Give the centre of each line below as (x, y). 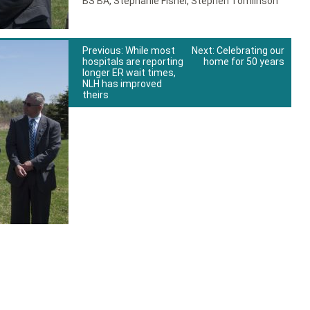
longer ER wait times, (129, 73)
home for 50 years (244, 62)
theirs (95, 95)
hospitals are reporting (133, 62)
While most (150, 51)
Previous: (102, 51)
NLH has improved (122, 84)
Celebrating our (251, 51)
